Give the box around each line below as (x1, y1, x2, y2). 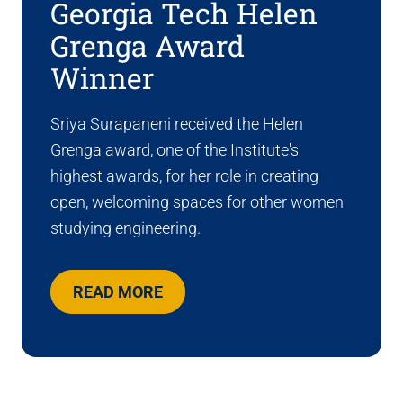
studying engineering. (50, 219, 201, 238)
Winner (50, 58, 154, 98)
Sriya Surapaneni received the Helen (50, 114, 303, 134)
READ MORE (72, 282, 163, 302)
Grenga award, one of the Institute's (50, 140, 299, 160)
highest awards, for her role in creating (50, 166, 318, 186)
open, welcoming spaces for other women (50, 193, 344, 212)
